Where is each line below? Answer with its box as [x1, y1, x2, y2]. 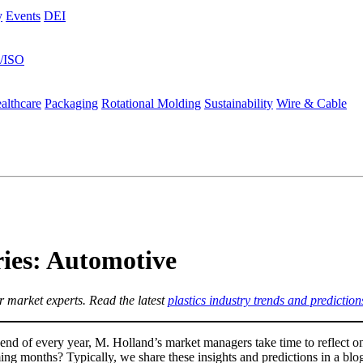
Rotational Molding [101, 96, 201, 110]
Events [6, 8, 41, 23]
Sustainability [204, 96, 273, 110]
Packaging [45, 96, 98, 110]
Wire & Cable [276, 96, 347, 110]
